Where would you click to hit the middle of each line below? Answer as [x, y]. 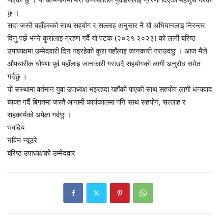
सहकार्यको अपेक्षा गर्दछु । [40, 114]
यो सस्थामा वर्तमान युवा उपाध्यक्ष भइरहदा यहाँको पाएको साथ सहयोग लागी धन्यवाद [110, 89]
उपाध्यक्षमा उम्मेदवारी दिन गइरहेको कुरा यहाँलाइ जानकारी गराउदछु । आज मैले [107, 51]
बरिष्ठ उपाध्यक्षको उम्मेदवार [41, 153]
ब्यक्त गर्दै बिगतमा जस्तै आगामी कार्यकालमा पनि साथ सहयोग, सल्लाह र [96, 102]
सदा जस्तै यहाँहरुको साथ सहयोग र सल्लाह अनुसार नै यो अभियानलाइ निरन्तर [106, 25]
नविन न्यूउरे [22, 140]
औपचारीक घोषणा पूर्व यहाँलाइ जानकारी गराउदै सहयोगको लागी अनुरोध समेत [104, 63]
